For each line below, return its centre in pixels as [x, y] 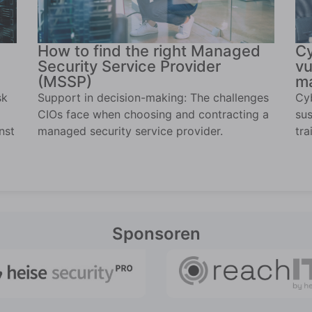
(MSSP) [65, 82]
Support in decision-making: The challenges [153, 98]
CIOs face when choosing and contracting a [153, 115]
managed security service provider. [130, 131]
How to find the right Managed [149, 51]
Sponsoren [156, 234]
